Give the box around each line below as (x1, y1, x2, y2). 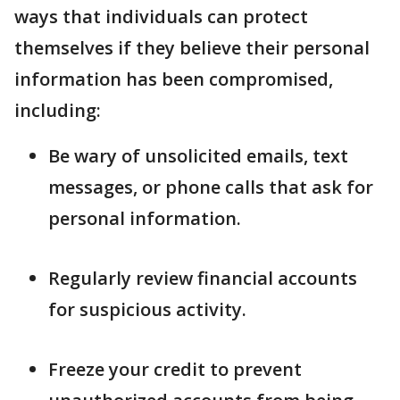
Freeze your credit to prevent (48, 357, 302, 381)
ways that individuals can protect (14, 4, 308, 29)
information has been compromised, (14, 67, 333, 91)
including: (14, 98, 101, 122)
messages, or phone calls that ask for (48, 175, 373, 199)
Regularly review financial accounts (48, 266, 357, 290)
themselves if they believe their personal (14, 36, 370, 60)
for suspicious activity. (48, 297, 246, 321)
